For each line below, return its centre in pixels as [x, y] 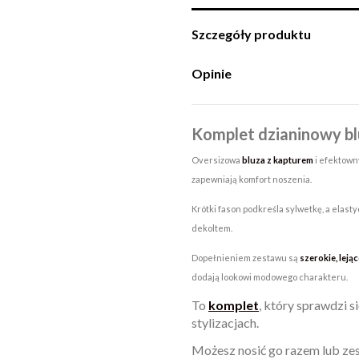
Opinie [212, 74]
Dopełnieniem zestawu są [246, 257]
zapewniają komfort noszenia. [252, 179]
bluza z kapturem [278, 160]
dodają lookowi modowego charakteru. [270, 276]
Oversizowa [217, 160]
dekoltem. [212, 228]
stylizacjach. [225, 322]
